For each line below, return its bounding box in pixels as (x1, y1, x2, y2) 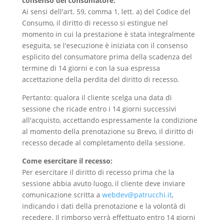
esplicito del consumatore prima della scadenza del (22, 52, 192, 62)
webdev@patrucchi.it (102, 190, 172, 200)
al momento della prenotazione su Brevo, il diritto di (22, 127, 193, 137)
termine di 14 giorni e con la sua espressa (22, 63, 160, 73)
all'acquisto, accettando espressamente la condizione (22, 115, 197, 125)
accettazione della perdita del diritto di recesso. (22, 75, 179, 84)
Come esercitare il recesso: (22, 156, 112, 166)
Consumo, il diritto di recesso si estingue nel (22, 18, 168, 28)
